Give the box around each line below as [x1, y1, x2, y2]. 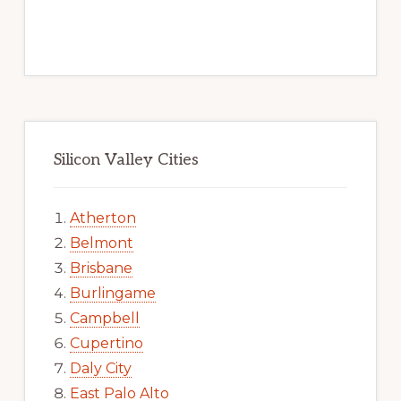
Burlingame [69, 284, 156, 302]
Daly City [69, 359, 132, 377]
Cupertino [69, 334, 143, 352]
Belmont [69, 234, 133, 252]
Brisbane [69, 259, 132, 277]
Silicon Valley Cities [53, 149, 199, 169]
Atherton [69, 209, 136, 226]
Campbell [69, 309, 140, 327]
